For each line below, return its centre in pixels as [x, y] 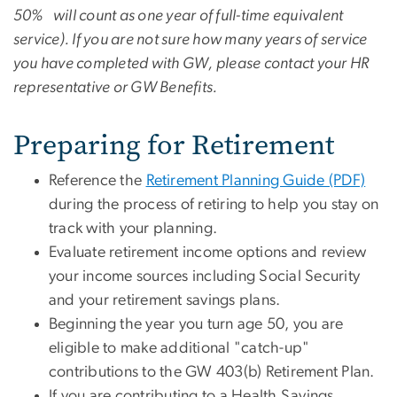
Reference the [97, 180]
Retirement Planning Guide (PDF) [256, 180]
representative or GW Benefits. [116, 87]
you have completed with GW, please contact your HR [191, 63]
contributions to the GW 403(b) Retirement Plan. [212, 372]
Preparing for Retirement [174, 144]
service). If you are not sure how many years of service [191, 39]
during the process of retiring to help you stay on [214, 204]
